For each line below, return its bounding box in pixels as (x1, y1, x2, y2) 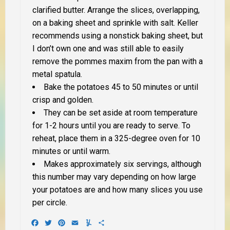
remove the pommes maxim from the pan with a (32, 56, 203, 66)
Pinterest (66, 217, 100, 227)
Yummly (93, 217, 121, 227)
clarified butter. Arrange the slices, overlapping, (32, 5, 200, 15)
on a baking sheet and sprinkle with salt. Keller (32, 17, 198, 28)
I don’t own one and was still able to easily (32, 43, 184, 53)
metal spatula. (32, 69, 82, 79)
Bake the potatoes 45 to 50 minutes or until (44, 82, 198, 92)
